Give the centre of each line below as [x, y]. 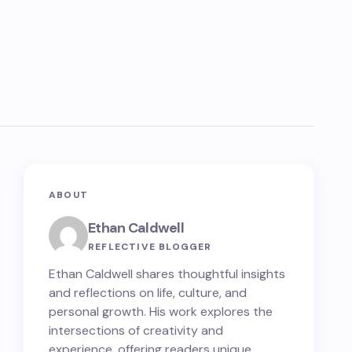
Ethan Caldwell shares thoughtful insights [167, 274]
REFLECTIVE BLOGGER [150, 246]
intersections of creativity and [136, 330]
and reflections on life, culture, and [148, 293]
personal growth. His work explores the [161, 312]
